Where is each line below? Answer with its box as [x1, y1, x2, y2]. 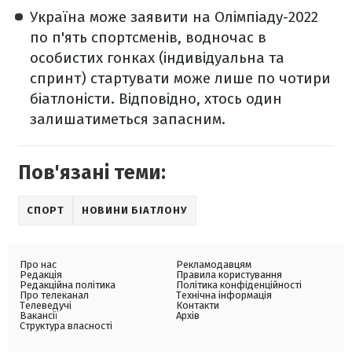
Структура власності [20, 320, 112, 332]
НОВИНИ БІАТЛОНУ [81, 204, 188, 217]
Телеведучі [20, 299, 71, 312]
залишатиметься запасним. [30, 110, 225, 129]
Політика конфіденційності [176, 279, 302, 291]
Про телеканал [20, 289, 89, 302]
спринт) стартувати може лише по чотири [30, 69, 331, 88]
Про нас [20, 258, 57, 271]
